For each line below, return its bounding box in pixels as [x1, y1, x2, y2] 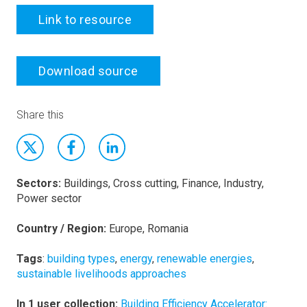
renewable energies [157, 252, 252, 265]
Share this [16, 108, 64, 121]
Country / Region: [16, 222, 106, 235]
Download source [38, 64, 138, 78]
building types [47, 252, 115, 265]
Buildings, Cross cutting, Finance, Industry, [64, 177, 264, 190]
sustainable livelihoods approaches [16, 267, 186, 280]
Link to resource [38, 12, 132, 27]
